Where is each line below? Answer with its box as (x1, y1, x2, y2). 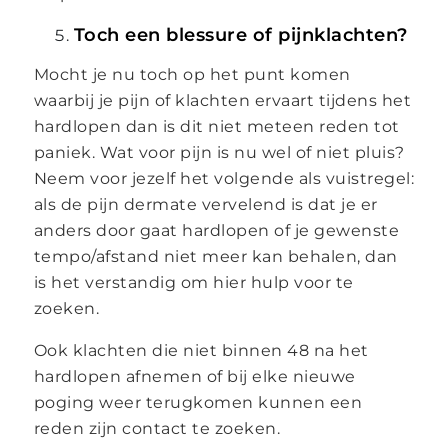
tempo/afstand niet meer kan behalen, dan (33, 246, 398, 266)
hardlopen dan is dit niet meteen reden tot (33, 116, 400, 136)
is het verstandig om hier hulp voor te (33, 272, 354, 292)
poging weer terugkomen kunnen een (33, 392, 363, 412)
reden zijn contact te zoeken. (33, 418, 281, 438)
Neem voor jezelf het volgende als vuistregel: (33, 168, 415, 188)
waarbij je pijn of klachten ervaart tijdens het (33, 90, 412, 110)
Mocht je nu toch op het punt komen (33, 64, 351, 84)
